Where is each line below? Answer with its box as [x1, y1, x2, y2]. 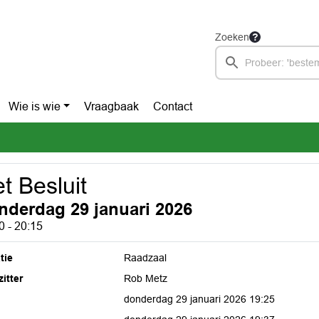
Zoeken [215, 31, 249, 43]
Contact [153, 100, 193, 113]
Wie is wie [8, 100, 61, 113]
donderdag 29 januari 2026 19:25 [124, 293, 276, 305]
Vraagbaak [84, 100, 140, 113]
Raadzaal [124, 252, 167, 263]
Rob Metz [124, 273, 168, 284]
